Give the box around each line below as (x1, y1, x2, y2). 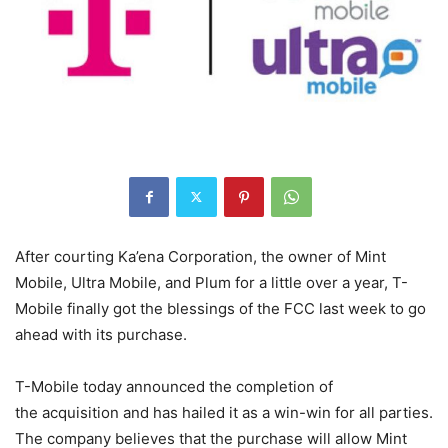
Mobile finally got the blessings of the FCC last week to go (15, 298, 426, 318)
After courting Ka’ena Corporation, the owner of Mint (15, 246, 386, 266)
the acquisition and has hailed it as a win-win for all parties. (15, 402, 433, 422)
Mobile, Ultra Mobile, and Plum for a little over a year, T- (15, 272, 408, 292)
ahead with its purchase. (15, 324, 191, 344)
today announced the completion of (79, 376, 333, 396)
